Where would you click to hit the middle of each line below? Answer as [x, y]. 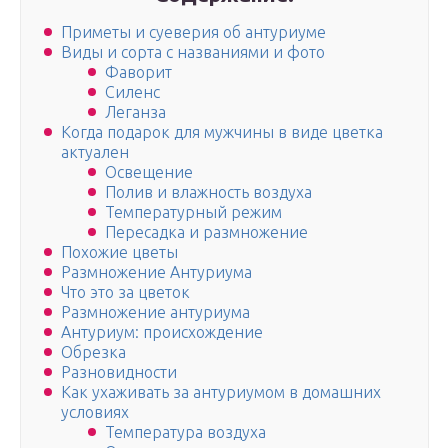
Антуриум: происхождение [162, 332]
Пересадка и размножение [206, 232]
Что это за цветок [125, 292]
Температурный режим [193, 212]
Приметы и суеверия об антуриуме [193, 32]
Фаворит [138, 72]
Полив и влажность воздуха [208, 192]
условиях [95, 412]
